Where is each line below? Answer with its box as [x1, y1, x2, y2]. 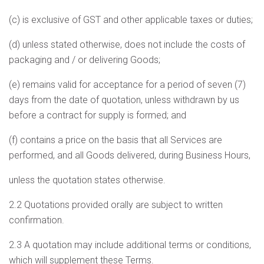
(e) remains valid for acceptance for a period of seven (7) [9, 79, 246, 90]
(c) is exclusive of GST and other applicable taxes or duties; [9, 14, 253, 25]
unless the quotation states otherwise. [9, 174, 166, 186]
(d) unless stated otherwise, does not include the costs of [9, 39, 245, 50]
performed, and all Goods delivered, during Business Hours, [9, 150, 250, 161]
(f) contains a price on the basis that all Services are [9, 134, 222, 146]
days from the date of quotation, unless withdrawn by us [9, 94, 239, 105]
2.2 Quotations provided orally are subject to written [9, 199, 223, 210]
